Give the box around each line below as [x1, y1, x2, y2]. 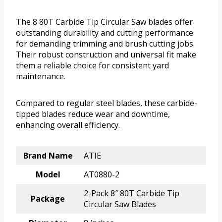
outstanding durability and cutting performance [16, 27, 193, 39]
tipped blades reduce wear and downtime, [16, 109, 170, 120]
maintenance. [16, 71, 65, 82]
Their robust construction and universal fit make [16, 49, 196, 60]
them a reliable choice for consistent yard [16, 60, 169, 71]
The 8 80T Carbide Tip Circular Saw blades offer [16, 16, 193, 28]
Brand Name [23, 150, 73, 162]
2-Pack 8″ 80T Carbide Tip [84, 188, 179, 199]
